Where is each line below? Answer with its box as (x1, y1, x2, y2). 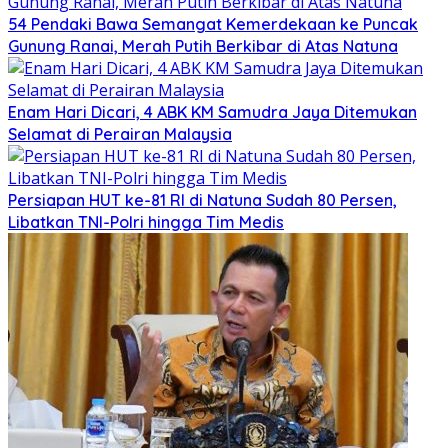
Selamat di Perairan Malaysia (8, 124, 232, 145)
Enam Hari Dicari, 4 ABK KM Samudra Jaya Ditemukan (8, 102, 417, 123)
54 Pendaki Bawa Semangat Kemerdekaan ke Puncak (8, 14, 418, 35)
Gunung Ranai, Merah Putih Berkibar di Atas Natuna (8, 36, 398, 57)
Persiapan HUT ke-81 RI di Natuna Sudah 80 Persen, (8, 190, 397, 211)
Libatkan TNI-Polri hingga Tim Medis (8, 212, 284, 233)
